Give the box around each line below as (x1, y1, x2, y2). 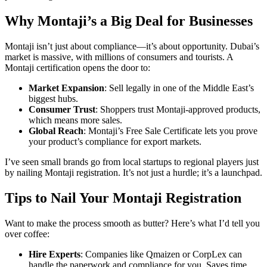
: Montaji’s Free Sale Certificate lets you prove (83, 125, 257, 136)
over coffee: (5, 228, 49, 239)
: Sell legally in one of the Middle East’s (104, 82, 254, 93)
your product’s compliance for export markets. (29, 136, 201, 147)
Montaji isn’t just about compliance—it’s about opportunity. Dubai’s (5, 41, 259, 51)
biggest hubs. (29, 93, 78, 104)
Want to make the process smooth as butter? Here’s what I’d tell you (5, 218, 260, 228)
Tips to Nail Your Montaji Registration (5, 190, 241, 206)
